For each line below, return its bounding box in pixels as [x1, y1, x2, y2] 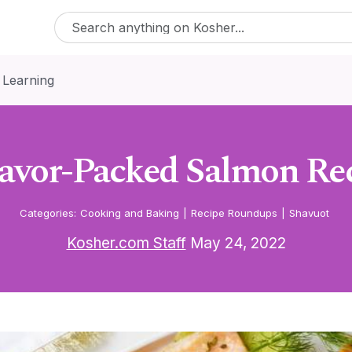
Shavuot [288, 207, 329, 219]
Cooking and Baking [79, 207, 179, 219]
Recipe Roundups [190, 207, 277, 219]
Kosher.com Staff [66, 234, 186, 252]
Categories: [19, 207, 76, 219]
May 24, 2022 [185, 234, 286, 252]
